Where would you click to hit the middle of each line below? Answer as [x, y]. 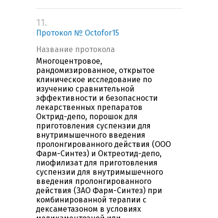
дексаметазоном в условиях [89, 209]
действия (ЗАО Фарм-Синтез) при [99, 191]
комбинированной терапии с [91, 200]
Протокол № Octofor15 [78, 33]
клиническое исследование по [94, 80]
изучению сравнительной [85, 89]
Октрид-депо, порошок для [87, 117]
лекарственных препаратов [89, 108]
